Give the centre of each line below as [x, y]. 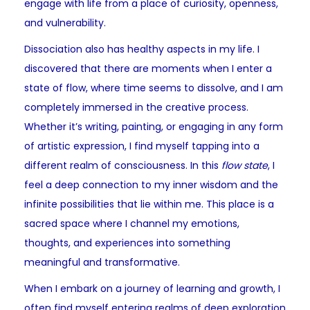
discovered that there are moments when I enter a [148, 69]
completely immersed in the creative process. [136, 108]
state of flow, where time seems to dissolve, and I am [154, 88]
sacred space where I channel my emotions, [132, 224]
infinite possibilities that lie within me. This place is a [149, 204]
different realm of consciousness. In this [123, 166]
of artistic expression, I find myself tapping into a [142, 146]
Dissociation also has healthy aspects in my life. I [142, 49]
